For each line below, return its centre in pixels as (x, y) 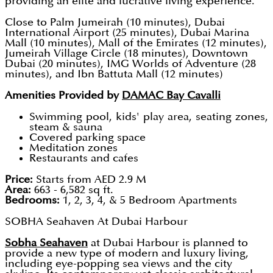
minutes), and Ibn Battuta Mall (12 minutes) (115, 74)
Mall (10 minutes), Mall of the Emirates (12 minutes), (136, 43)
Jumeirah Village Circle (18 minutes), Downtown (126, 54)
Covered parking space (87, 138)
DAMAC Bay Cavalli (171, 96)
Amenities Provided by (63, 96)
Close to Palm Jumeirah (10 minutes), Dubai (115, 23)
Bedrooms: (32, 200)
